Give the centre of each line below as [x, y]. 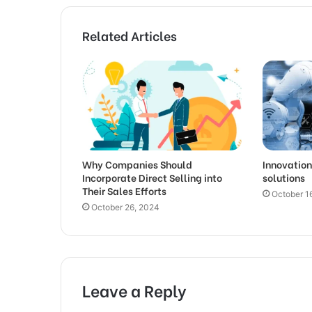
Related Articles [130, 35]
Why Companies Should [137, 164]
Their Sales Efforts [124, 191]
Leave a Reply [134, 290]
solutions [284, 178]
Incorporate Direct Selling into [152, 178]
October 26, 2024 [125, 208]
